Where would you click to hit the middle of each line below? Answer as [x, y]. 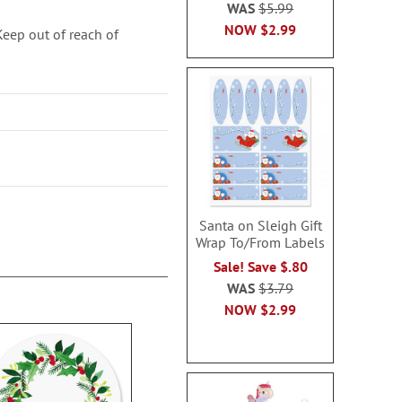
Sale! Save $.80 [260, 267]
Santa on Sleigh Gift [260, 225]
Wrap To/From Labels [261, 242]
